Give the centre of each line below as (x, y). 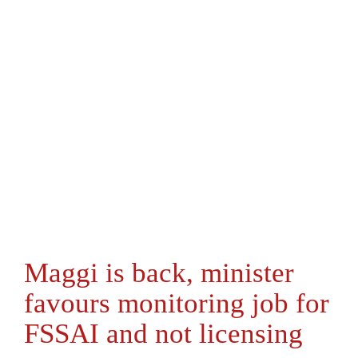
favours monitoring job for (177, 303)
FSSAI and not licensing (163, 334)
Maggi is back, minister (159, 273)
